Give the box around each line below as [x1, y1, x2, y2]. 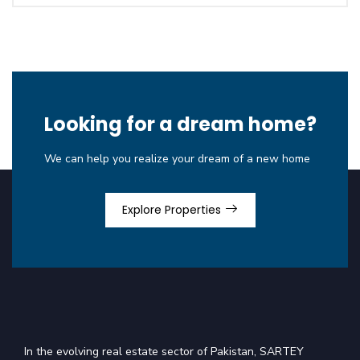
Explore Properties [121, 202, 224, 218]
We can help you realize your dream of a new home [43, 151, 310, 166]
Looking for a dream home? [43, 111, 317, 137]
